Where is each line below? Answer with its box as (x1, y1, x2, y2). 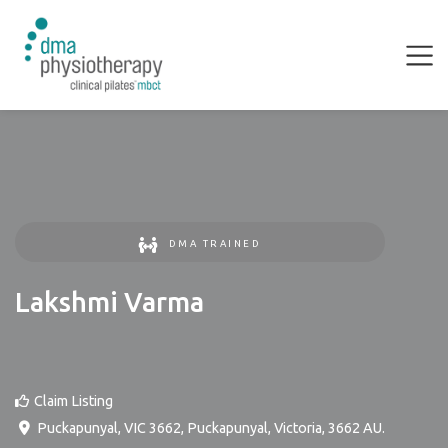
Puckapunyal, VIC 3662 (36, 420, 181, 436)
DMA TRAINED (168, 238, 262, 249)
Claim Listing (34, 393, 113, 409)
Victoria (273, 420, 322, 436)
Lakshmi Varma (15, 287, 204, 317)
